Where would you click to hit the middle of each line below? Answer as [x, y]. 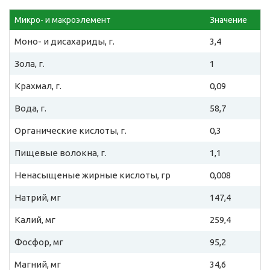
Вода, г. [30, 108]
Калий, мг [35, 220]
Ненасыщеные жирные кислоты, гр [93, 175]
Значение [228, 20]
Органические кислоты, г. [71, 131]
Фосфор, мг [39, 242]
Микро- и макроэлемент [63, 20]
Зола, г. [30, 64]
